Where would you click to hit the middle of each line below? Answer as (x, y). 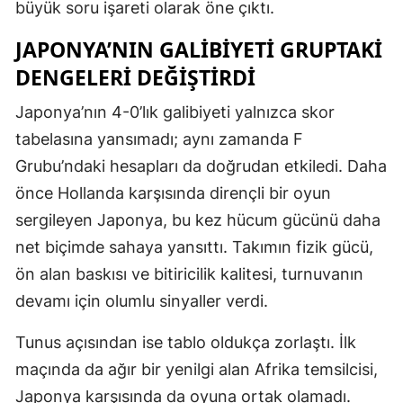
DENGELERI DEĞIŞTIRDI (135, 78)
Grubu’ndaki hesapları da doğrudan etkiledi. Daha (201, 166)
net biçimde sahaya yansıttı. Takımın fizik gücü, (194, 247)
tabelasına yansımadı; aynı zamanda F (159, 139)
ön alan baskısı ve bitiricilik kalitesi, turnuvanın (189, 274)
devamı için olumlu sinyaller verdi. (142, 301)
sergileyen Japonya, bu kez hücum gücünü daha (198, 220)
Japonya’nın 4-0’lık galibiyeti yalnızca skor (175, 112)
